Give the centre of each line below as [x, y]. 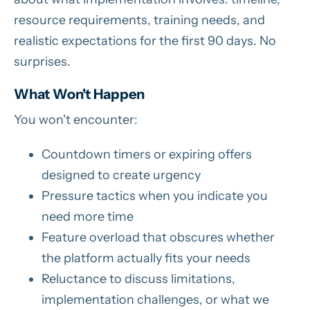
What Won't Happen [79, 94]
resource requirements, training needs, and [139, 20]
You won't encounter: [76, 119]
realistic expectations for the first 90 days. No [145, 40]
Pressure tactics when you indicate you [155, 195]
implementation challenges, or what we [155, 299]
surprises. [42, 61]
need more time [88, 216]
